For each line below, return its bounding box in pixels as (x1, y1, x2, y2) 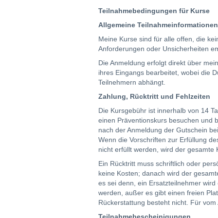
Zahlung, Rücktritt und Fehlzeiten (98, 92, 210, 100)
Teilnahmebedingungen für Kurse (98, 7, 210, 15)
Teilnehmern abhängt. (98, 78, 165, 86)
